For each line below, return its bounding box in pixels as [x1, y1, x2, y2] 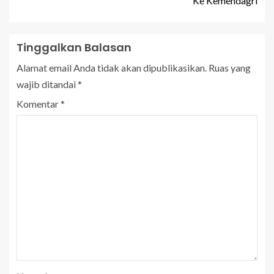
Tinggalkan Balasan [17, 40, 131, 55]
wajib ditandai [17, 78, 78, 90]
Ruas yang [209, 62, 251, 73]
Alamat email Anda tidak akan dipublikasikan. [17, 62, 207, 73]
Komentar [17, 98, 61, 109]
